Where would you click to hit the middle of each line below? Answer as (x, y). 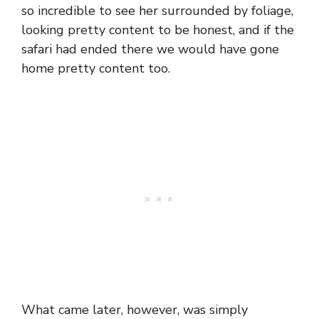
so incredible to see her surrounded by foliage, (157, 11)
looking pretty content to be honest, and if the (158, 30)
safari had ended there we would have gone (150, 49)
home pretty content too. (96, 69)
